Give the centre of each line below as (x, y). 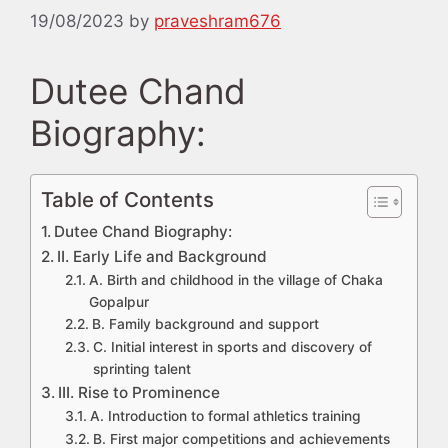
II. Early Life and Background (162, 257)
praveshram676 (217, 21)
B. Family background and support (205, 324)
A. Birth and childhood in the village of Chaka (235, 280)
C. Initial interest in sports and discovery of (232, 347)
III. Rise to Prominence (139, 393)
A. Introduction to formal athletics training (225, 416)
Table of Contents (127, 200)
